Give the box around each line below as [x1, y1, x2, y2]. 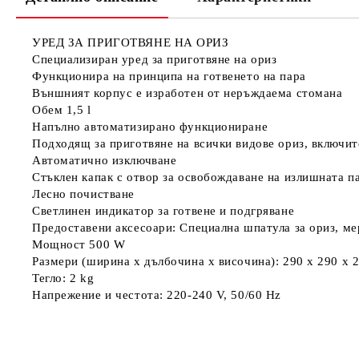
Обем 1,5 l [32, 103, 91, 116]
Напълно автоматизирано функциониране [32, 120, 268, 133]
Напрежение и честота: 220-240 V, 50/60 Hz [32, 288, 281, 301]
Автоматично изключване [32, 154, 177, 167]
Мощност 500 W [32, 238, 126, 251]
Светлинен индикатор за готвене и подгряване [32, 204, 295, 217]
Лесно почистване [32, 188, 135, 200]
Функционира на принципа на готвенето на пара [32, 70, 306, 83]
